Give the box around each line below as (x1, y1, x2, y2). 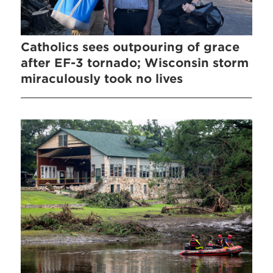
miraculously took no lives (21, 71, 183, 86)
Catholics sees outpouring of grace (21, 40, 240, 54)
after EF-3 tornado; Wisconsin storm (21, 55, 249, 70)
